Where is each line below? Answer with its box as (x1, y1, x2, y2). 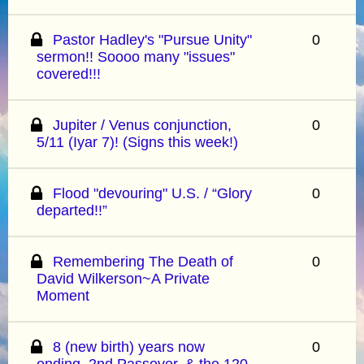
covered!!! (37, 65, 101, 82)
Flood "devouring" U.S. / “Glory (53, 184, 253, 201)
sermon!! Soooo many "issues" (37, 48, 235, 65)
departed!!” (37, 201, 107, 219)
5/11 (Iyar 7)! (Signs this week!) (37, 133, 238, 150)
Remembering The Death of (53, 253, 234, 270)
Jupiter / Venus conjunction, (53, 116, 232, 133)
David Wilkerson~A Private (37, 270, 210, 287)
